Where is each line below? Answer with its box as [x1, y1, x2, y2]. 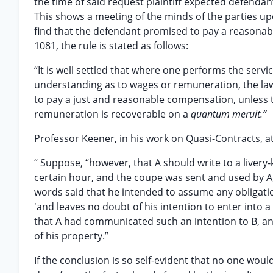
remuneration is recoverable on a [34, 107, 191, 121]
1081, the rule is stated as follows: [34, 39, 188, 52]
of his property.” [34, 229, 108, 243]
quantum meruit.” [191, 107, 266, 121]
